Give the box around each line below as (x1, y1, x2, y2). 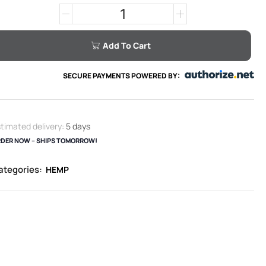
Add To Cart (103, 40, 151, 52)
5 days (65, 120, 90, 132)
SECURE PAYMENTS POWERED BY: (62, 71, 180, 81)
